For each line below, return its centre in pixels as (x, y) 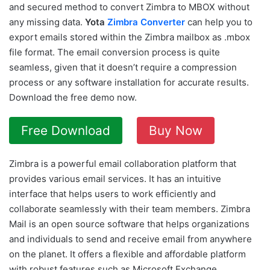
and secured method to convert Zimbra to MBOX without (129, 7)
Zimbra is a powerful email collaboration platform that (123, 164)
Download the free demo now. (73, 97)
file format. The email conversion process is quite (115, 52)
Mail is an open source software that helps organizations (129, 224)
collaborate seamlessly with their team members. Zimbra (130, 209)
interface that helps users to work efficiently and (112, 194)
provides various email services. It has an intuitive (115, 179)
